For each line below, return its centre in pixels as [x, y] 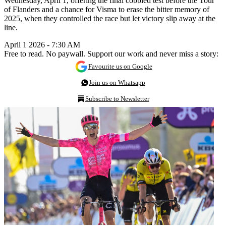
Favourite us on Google [120, 66]
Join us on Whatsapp [117, 82]
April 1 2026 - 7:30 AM [42, 44]
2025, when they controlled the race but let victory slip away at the [110, 18]
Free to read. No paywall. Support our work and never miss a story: [111, 53]
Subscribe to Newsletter [117, 98]
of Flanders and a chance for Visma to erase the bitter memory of [107, 9]
